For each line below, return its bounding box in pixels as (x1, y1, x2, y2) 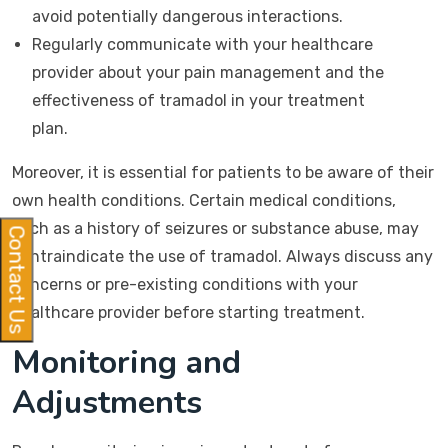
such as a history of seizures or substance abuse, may (12, 219, 419, 238)
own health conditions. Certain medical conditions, (12, 191, 396, 210)
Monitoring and (12, 341, 241, 384)
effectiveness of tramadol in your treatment (32, 91, 365, 110)
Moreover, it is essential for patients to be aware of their (12, 163, 434, 182)
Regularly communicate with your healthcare (32, 35, 373, 54)
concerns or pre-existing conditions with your (12, 275, 358, 294)
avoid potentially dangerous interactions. (32, 7, 343, 26)
